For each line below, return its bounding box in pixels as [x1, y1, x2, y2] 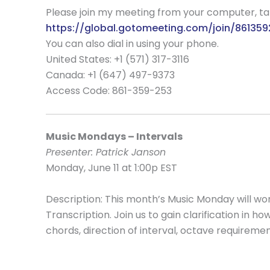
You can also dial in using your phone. [46, 36, 219, 51]
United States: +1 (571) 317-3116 [46, 52, 192, 66]
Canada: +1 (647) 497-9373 [46, 67, 177, 82]
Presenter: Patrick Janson [46, 145, 166, 160]
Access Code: [46, 83, 112, 98]
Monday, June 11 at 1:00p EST [46, 161, 177, 175]
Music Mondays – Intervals [46, 130, 183, 144]
